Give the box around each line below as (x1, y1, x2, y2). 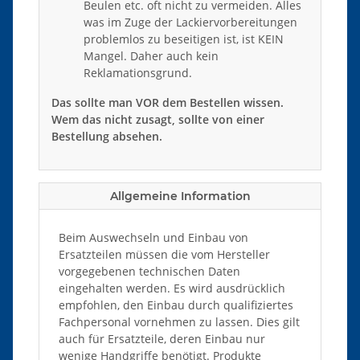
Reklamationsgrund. (84, 64, 192, 80)
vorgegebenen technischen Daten (59, 263, 240, 279)
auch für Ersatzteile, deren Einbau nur (59, 330, 265, 346)
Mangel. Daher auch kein (84, 47, 219, 63)
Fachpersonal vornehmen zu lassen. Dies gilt (59, 313, 300, 329)
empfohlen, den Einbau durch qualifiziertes (59, 297, 293, 313)
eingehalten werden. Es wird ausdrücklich (59, 280, 285, 296)
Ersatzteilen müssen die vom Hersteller (59, 246, 270, 262)
